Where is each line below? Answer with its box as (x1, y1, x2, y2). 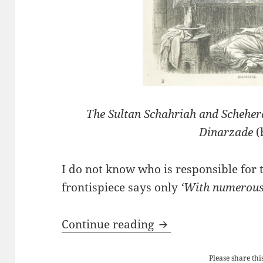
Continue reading (62, 216, 157, 232)
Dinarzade (198, 124, 253, 140)
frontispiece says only (62, 179, 181, 195)
